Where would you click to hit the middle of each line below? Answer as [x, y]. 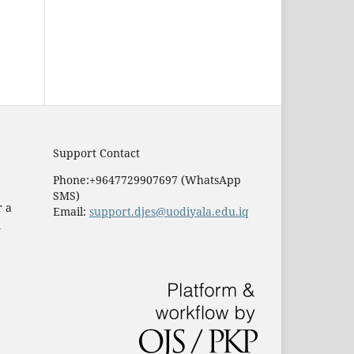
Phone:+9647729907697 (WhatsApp [147, 180]
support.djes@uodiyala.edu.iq [169, 211]
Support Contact [96, 153]
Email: [71, 211]
